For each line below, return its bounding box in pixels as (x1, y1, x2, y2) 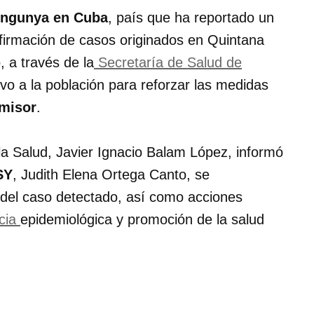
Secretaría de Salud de (94, 55, 242, 71)
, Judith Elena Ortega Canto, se (13, 167, 210, 183)
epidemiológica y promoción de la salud (20, 212, 264, 228)
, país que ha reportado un (108, 10, 274, 26)
